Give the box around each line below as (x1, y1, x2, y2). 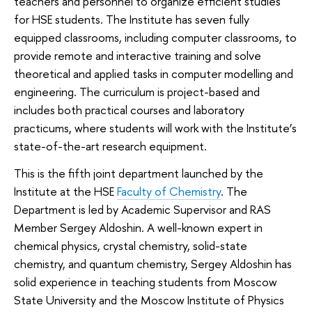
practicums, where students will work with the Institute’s (14, 119, 297, 136)
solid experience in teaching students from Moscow (14, 274, 277, 290)
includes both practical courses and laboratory (14, 101, 244, 118)
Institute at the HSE (14, 183, 117, 200)
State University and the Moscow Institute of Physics (14, 292, 284, 309)
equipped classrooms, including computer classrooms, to (14, 29, 297, 45)
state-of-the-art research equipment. (14, 137, 207, 154)
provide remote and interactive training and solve (14, 47, 261, 63)
